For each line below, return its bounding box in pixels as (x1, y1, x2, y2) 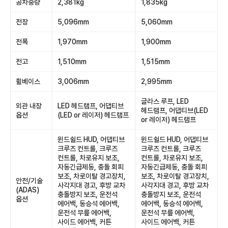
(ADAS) (16, 186, 39, 194)
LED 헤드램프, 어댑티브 (58, 102, 124, 110)
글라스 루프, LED (141, 97, 189, 105)
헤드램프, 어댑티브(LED (141, 106, 208, 115)
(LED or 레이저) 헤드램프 (58, 111, 129, 119)
